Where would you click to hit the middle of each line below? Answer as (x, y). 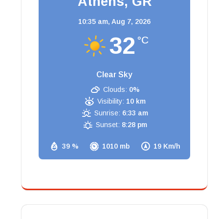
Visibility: (110, 101)
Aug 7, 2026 (131, 21)
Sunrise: (108, 113)
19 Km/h (167, 146)
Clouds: (115, 89)
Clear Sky (114, 74)
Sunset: (108, 124)
